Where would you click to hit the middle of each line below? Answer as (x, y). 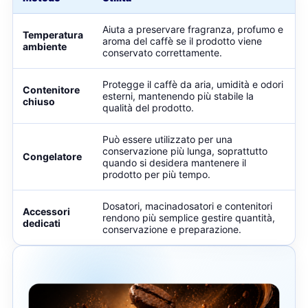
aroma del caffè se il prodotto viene (182, 41)
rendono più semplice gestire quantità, (189, 218)
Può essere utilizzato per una (167, 139)
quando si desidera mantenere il (174, 163)
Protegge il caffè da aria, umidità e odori (193, 84)
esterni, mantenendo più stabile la (178, 96)
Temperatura (53, 35)
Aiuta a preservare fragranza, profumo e (193, 29)
